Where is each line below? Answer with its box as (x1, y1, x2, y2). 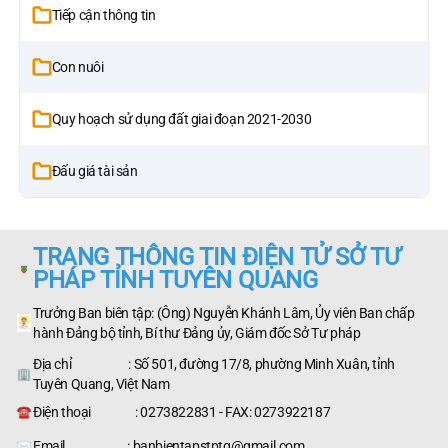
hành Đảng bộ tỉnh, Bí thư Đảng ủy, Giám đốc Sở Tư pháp (33, 324, 361, 341)
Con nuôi (51, 58, 104, 75)
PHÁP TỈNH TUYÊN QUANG (33, 265, 318, 294)
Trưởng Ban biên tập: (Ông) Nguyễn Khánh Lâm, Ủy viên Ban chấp (33, 304, 415, 321)
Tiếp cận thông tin (51, 6, 156, 23)
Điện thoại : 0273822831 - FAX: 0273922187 (33, 403, 331, 420)
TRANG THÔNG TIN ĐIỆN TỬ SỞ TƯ (33, 242, 401, 271)
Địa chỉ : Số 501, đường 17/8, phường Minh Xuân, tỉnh (33, 355, 395, 372)
